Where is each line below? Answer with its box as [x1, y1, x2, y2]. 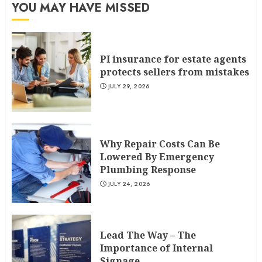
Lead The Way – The [100, 229, 196, 242]
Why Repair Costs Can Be [100, 137, 220, 150]
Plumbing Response [100, 163, 196, 176]
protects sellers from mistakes [100, 65, 249, 78]
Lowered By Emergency [100, 150, 214, 163]
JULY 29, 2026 [108, 82, 150, 91]
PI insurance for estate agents [100, 53, 246, 65]
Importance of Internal [100, 242, 213, 254]
